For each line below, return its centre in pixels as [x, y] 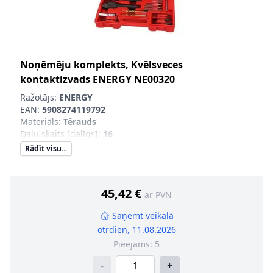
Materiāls [39, 122]
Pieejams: [134, 244]
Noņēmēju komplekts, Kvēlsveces [101, 65]
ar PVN [158, 195]
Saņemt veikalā [143, 215]
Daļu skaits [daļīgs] [59, 134]
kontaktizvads [55, 79]
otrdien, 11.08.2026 [136, 229]
